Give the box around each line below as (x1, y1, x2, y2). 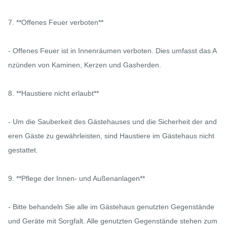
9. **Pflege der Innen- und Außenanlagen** (8, 174, 145, 183)
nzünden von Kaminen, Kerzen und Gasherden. (8, 61, 161, 69)
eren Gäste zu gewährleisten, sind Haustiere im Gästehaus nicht (8, 132, 214, 140)
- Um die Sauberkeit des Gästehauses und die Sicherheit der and (8, 118, 217, 126)
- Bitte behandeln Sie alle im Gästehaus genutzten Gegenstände (8, 203, 214, 211)
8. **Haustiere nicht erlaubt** (8, 89, 99, 98)
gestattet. (8, 146, 38, 155)
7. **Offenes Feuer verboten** (8, 18, 103, 27)
